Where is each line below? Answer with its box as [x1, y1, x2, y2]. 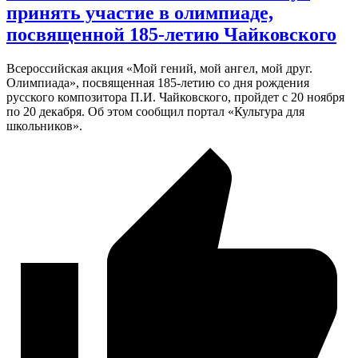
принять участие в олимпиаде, [6, 2, 273, 23]
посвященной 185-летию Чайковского [6, 23, 336, 45]
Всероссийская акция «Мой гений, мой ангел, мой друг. [6, 61, 312, 75]
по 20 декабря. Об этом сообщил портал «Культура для [6, 104, 304, 118]
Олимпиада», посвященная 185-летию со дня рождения [6, 75, 309, 89]
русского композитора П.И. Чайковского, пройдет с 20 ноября [6, 89, 344, 104]
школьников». [6, 118, 82, 133]
